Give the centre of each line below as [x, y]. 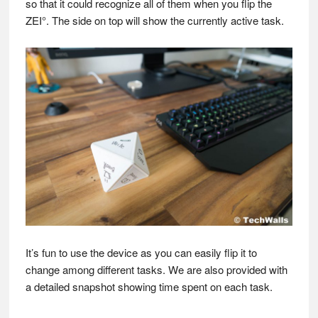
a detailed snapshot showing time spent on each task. [149, 286]
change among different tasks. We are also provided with [156, 269]
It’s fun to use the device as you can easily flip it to [141, 252]
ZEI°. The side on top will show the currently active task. [154, 20]
